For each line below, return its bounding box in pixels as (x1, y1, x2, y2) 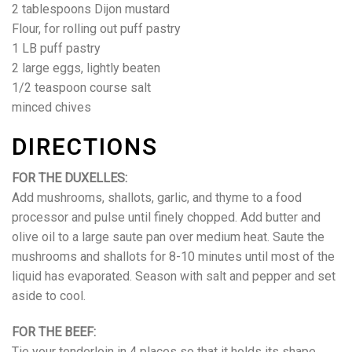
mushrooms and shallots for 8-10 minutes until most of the (12, 249, 335, 265)
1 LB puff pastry (12, 40, 101, 56)
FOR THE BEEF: (12, 324, 96, 340)
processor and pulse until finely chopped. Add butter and (12, 210, 321, 225)
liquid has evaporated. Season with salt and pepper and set (12, 269, 335, 284)
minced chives (12, 99, 91, 115)
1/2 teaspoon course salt (12, 79, 151, 95)
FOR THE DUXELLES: (12, 170, 127, 186)
